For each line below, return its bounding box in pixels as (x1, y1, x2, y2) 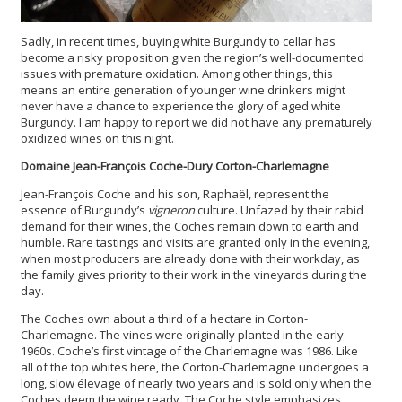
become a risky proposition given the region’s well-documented (21, 49, 364, 66)
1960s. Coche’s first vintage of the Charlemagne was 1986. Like (21, 343, 358, 360)
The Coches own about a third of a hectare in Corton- (21, 310, 308, 328)
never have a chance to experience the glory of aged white (21, 98, 341, 115)
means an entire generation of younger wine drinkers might (21, 82, 345, 99)
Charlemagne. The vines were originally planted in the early (21, 327, 344, 344)
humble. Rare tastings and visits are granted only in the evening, (21, 234, 370, 251)
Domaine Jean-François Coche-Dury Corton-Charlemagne (21, 158, 329, 175)
